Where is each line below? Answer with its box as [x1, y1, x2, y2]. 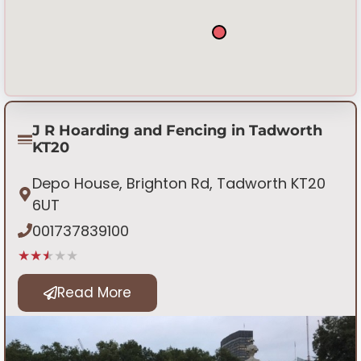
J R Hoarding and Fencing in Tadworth [32, 121, 322, 139]
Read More [57, 282, 131, 302]
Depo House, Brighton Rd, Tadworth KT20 [32, 172, 326, 193]
